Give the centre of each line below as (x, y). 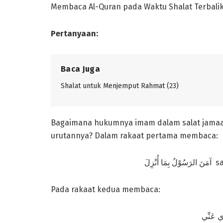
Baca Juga (80, 69)
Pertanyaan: (74, 33)
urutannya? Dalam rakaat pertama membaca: (134, 135)
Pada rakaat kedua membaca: (106, 189)
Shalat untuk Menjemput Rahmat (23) (120, 86)
